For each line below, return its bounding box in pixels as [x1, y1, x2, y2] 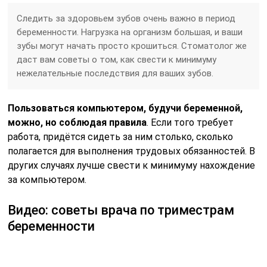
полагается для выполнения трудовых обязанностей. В [8, 145, 256, 157]
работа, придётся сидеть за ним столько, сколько [8, 131, 234, 142]
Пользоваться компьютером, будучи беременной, [8, 102, 243, 114]
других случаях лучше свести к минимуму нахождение [8, 159, 256, 171]
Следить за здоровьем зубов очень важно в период [17, 13, 236, 24]
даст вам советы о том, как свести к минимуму [17, 54, 217, 65]
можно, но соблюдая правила [8, 116, 147, 128]
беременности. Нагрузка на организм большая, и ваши [17, 26, 243, 38]
